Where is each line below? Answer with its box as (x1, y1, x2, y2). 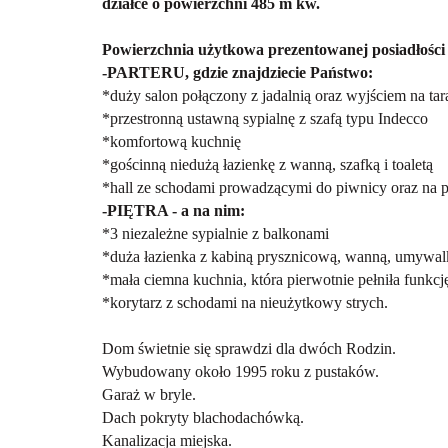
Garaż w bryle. (102, 385, 196, 403)
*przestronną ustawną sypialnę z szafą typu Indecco (102, 109, 428, 127)
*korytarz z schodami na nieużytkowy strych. (102, 293, 388, 311)
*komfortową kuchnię (102, 132, 241, 150)
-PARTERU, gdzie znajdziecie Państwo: (102, 63, 373, 81)
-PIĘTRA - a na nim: (102, 201, 245, 219)
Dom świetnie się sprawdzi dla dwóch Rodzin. (102, 339, 396, 357)
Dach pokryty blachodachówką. (102, 408, 304, 426)
